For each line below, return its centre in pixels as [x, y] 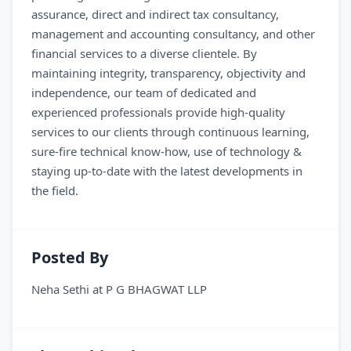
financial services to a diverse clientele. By [144, 53]
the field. [55, 190]
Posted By [70, 257]
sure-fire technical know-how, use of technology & [166, 151]
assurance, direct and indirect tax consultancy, [155, 14]
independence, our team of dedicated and [144, 92]
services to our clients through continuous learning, [170, 132]
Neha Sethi [60, 289]
